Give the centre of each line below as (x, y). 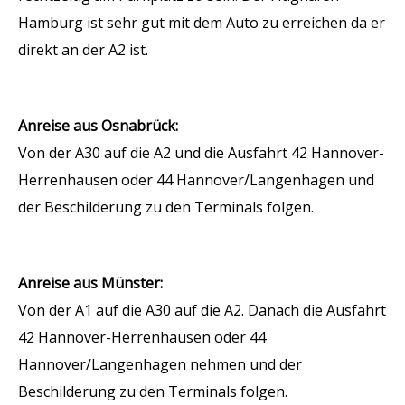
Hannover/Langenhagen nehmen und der (160, 364)
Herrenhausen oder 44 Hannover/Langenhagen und (196, 180)
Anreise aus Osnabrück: (98, 126)
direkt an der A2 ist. (83, 50)
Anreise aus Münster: (90, 283)
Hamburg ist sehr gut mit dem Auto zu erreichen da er (202, 23)
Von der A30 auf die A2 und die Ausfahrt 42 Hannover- (201, 153)
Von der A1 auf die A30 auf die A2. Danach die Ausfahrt (202, 310)
